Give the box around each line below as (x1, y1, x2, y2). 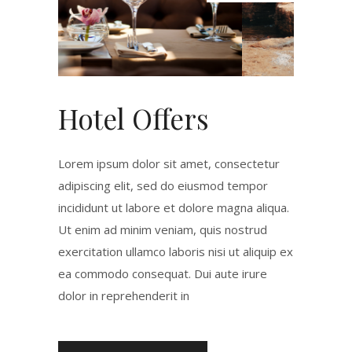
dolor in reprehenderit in (58, 288, 189, 303)
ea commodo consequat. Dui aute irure (58, 266, 267, 281)
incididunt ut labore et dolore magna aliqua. (58, 200, 289, 215)
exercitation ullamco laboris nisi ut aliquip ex (58, 244, 293, 259)
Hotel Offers (58, 100, 209, 137)
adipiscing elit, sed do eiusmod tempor (58, 178, 268, 193)
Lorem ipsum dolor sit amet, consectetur (58, 156, 280, 171)
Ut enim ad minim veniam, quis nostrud (58, 222, 267, 237)
